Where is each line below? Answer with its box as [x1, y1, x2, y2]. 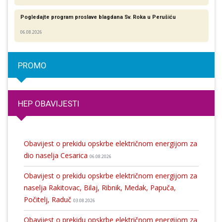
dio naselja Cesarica [23, 150, 90, 160]
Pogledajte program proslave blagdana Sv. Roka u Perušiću [20, 13, 176, 20]
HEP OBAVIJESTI [18, 99, 79, 109]
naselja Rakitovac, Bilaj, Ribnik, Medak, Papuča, [23, 182, 176, 192]
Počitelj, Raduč [23, 194, 73, 204]
